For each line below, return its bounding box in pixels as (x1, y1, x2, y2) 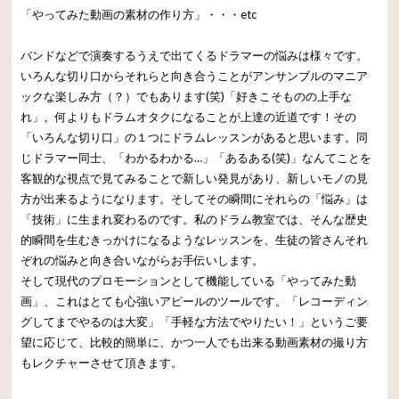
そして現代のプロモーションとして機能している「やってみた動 (20, 273, 357, 288)
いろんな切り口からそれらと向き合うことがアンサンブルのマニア (20, 68, 369, 83)
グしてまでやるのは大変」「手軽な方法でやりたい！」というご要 (20, 313, 369, 329)
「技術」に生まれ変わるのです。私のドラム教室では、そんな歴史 (20, 211, 369, 226)
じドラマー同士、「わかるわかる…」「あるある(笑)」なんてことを (20, 150, 372, 165)
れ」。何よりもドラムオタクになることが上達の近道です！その (20, 109, 357, 124)
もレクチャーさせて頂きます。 (20, 354, 183, 370)
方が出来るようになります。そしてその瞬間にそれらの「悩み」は (20, 191, 369, 206)
